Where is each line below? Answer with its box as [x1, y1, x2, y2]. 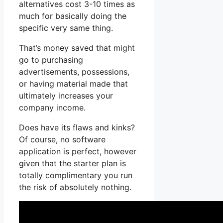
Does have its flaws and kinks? [19, 122, 135, 133]
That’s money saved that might [19, 43, 135, 53]
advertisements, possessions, [19, 67, 129, 77]
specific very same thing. [19, 23, 113, 33]
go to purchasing [19, 55, 83, 65]
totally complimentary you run [19, 170, 132, 181]
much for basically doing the [19, 11, 126, 21]
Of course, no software [19, 134, 106, 145]
